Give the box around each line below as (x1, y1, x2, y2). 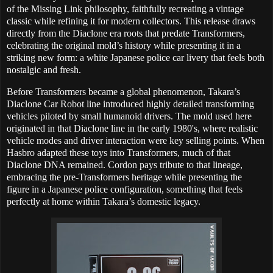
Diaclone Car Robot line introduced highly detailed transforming (7, 99, 254, 110)
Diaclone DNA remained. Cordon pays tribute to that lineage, (7, 160, 243, 171)
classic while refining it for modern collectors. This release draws (7, 16, 255, 27)
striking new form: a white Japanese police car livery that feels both (7, 52, 264, 63)
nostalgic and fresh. (7, 65, 81, 76)
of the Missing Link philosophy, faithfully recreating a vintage (7, 4, 244, 15)
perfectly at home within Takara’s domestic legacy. (7, 196, 200, 207)
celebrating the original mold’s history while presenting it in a (7, 40, 241, 51)
